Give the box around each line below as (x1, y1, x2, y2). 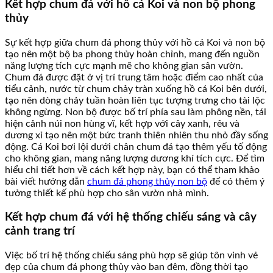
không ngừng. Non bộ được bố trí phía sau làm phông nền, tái (5, 107, 266, 117)
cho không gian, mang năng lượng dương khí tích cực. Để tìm (5, 153, 264, 163)
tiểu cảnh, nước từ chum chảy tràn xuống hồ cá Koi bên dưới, (5, 83, 267, 94)
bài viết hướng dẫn (5, 176, 87, 186)
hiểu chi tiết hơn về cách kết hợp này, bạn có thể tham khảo (5, 165, 260, 175)
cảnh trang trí (5, 225, 75, 238)
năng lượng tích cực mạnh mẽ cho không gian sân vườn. (5, 60, 243, 71)
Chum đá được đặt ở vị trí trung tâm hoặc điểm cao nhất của (5, 72, 263, 82)
